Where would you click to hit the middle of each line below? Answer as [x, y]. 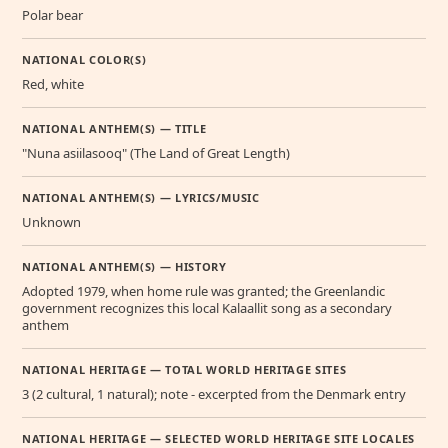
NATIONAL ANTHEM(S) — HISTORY [124, 266]
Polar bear [52, 14]
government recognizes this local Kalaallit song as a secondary [207, 307]
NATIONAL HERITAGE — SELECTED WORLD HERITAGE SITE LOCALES [218, 438]
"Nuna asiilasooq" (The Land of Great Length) [156, 152]
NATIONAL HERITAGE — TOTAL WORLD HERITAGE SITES [184, 369]
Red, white [53, 83]
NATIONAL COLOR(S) [84, 59]
